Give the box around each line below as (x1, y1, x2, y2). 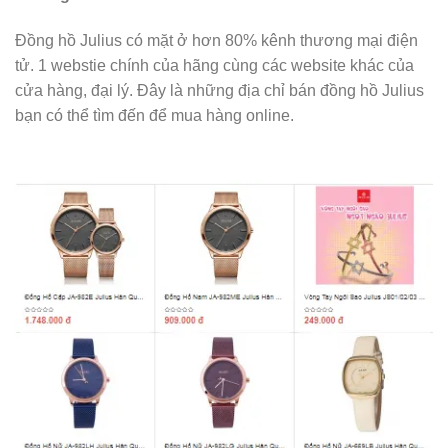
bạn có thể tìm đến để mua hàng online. (15, 106, 294, 124)
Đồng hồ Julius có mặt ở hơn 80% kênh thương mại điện (15, 31, 418, 49)
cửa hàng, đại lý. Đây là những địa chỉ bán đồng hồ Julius (15, 81, 424, 99)
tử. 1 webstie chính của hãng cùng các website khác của (15, 56, 414, 74)
